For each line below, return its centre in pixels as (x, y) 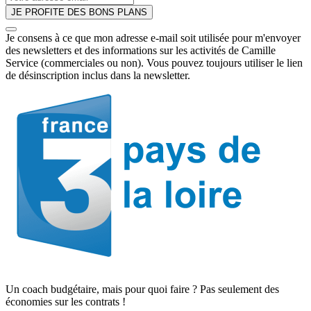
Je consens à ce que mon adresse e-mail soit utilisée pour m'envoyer (153, 37)
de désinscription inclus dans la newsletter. (98, 75)
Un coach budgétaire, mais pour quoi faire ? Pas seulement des (142, 289)
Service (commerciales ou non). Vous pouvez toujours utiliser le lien (154, 62)
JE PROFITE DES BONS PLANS (79, 12)
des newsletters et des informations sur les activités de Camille (141, 50)
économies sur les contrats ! (66, 301)
